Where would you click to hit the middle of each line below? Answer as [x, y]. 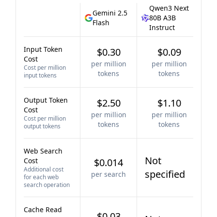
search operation [47, 185]
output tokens [42, 126]
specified [165, 174]
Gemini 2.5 [110, 13]
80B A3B [163, 18]
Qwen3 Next [169, 8]
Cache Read [43, 209]
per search [108, 174]
